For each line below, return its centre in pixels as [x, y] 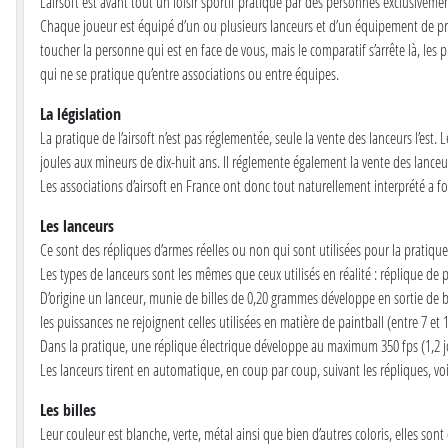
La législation [80, 114]
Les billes [68, 410]
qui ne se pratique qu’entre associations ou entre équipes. [189, 74]
